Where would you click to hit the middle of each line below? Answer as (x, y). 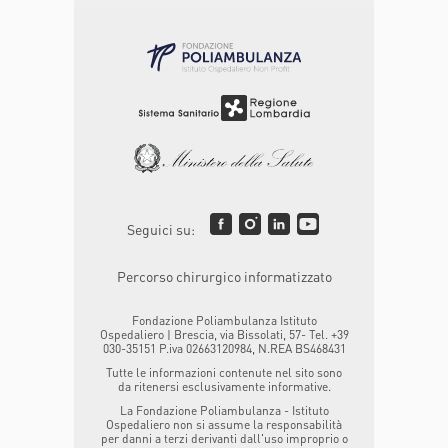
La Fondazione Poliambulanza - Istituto (224, 411)
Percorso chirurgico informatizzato (224, 276)
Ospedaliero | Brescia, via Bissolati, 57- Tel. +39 (224, 335)
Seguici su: (161, 229)
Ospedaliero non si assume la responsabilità (224, 425)
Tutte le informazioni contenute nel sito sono (224, 373)
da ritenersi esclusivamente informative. (224, 387)
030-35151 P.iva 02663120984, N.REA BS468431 (224, 349)
